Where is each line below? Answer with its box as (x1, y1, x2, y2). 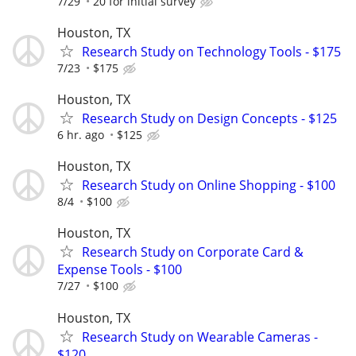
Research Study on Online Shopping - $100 (82, 176, 335, 195)
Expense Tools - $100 (57, 261, 182, 279)
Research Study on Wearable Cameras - (82, 327, 318, 346)
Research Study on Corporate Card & (82, 243, 304, 261)
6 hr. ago (57, 127, 104, 142)
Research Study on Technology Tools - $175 (82, 42, 341, 60)
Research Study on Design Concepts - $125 (82, 110, 337, 127)
